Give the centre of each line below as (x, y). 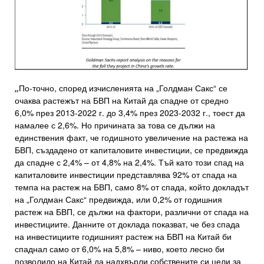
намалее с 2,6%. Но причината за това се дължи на (115, 125)
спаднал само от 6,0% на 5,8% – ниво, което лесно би (120, 249)
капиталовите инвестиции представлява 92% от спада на (126, 175)
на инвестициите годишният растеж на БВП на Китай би (123, 237)
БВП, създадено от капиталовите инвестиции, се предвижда (131, 150)
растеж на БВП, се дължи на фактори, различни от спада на (132, 212)
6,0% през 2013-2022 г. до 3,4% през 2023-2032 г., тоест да (130, 113)
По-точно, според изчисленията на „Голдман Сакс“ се (123, 88)
